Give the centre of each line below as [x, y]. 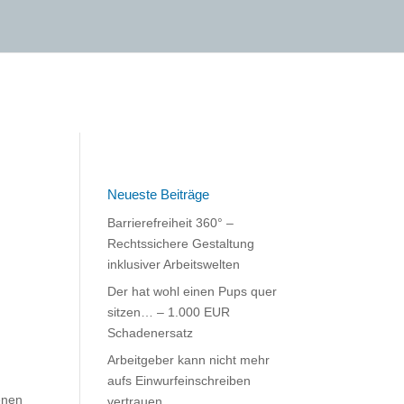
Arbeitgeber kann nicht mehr [189, 360]
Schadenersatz [151, 333]
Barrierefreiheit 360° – [171, 223]
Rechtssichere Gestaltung [181, 243]
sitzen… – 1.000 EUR [169, 312]
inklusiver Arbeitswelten [174, 264]
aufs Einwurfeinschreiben [179, 381]
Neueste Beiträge [159, 194]
